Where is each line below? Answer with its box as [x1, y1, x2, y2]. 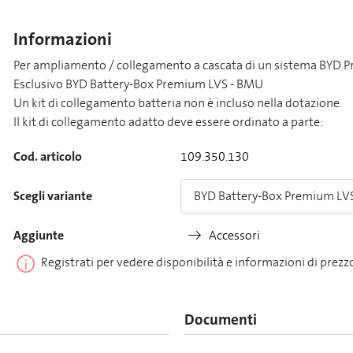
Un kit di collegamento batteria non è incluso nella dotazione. [13, 95, 342, 111]
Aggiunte [13, 227, 64, 243]
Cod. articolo [13, 148, 82, 165]
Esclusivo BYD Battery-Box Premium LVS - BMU [13, 76, 263, 92]
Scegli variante [13, 188, 92, 204]
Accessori [208, 227, 260, 243]
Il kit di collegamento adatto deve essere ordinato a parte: [13, 113, 323, 130]
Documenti [184, 310, 257, 329]
